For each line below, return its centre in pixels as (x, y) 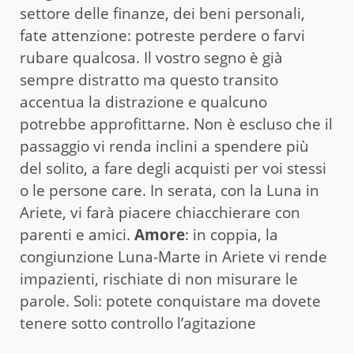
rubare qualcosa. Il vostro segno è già (151, 57)
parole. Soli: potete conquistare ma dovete (170, 301)
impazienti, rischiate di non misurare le (159, 279)
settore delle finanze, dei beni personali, (162, 13)
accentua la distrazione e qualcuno (143, 102)
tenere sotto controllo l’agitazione (138, 323)
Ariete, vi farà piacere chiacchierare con (160, 212)
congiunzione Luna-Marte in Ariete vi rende (173, 256)
